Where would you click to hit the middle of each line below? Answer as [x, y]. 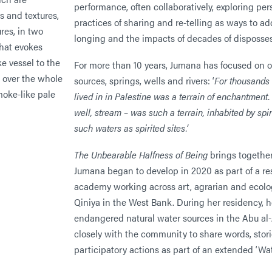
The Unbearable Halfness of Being [141, 154]
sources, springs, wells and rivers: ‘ [144, 80]
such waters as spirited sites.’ [131, 127]
